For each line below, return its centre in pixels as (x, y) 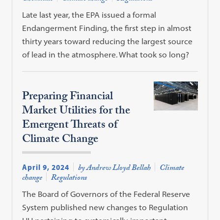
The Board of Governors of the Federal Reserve (106, 194)
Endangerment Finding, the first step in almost (107, 28)
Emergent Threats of (70, 126)
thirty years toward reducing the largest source (108, 41)
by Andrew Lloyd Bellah (115, 169)
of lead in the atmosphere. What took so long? (106, 54)
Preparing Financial (68, 98)
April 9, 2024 (46, 167)
